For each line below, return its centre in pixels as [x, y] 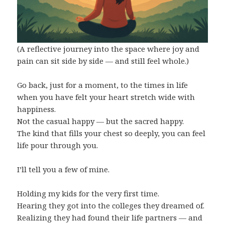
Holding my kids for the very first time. [88, 193]
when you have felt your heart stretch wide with [106, 97]
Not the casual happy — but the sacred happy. [101, 121]
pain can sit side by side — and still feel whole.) [103, 61]
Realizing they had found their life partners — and [110, 217]
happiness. [37, 109]
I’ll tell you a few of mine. [64, 169]
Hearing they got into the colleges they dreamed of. [111, 205]
